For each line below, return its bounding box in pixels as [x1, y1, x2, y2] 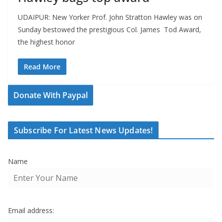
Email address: [8, 206, 54, 216]
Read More [24, 62, 60, 72]
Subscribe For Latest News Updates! [14, 125, 153, 136]
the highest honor [18, 37, 75, 47]
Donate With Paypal [13, 90, 88, 101]
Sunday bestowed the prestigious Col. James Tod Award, [18, 25, 201, 35]
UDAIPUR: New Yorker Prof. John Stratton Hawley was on [18, 12, 202, 22]
